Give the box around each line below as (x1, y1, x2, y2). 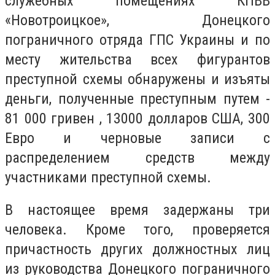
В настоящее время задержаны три (5, 201, 270, 219)
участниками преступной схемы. (5, 168, 211, 186)
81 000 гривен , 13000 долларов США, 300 (5, 109, 270, 127)
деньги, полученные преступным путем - (5, 90, 270, 107)
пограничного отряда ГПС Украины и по (5, 31, 270, 48)
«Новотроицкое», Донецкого (5, 11, 270, 29)
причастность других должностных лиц (5, 241, 270, 258)
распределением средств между (5, 149, 270, 166)
